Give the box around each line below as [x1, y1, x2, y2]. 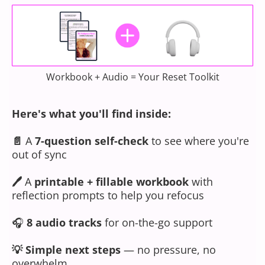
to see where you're [148, 134, 249, 148]
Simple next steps [25, 243, 121, 257]
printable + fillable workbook [34, 174, 189, 189]
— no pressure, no [121, 243, 216, 257]
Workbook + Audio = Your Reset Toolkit [46, 70, 219, 84]
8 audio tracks [27, 215, 102, 230]
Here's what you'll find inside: [12, 106, 171, 121]
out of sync [12, 147, 67, 162]
